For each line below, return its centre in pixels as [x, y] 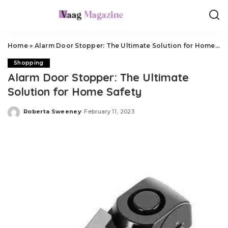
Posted [35, 115]
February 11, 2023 [109, 111]
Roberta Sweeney [53, 111]
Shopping [29, 63]
